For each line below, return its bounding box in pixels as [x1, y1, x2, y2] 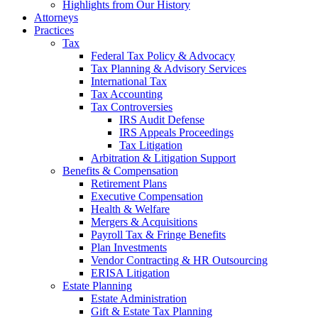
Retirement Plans [91, 177, 167, 190]
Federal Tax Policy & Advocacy [91, 49, 235, 62]
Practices [34, 23, 74, 36]
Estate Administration [91, 292, 187, 305]
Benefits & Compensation [62, 164, 178, 177]
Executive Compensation [91, 190, 203, 202]
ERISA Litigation [91, 266, 170, 279]
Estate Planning [62, 279, 132, 292]
